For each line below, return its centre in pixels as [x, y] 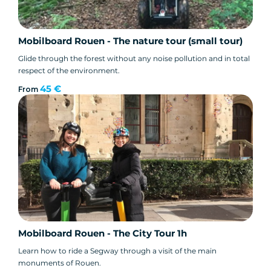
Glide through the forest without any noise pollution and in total [134, 59]
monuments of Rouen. [60, 263]
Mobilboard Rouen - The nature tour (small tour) [130, 41]
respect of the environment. [69, 71]
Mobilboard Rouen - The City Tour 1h [103, 233]
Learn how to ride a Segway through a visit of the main [117, 250]
